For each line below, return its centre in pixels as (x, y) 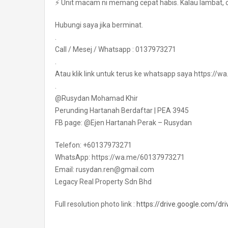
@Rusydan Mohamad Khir (96, 98)
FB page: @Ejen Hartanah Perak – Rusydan (123, 123)
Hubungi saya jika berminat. (99, 25)
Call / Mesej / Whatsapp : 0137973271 (116, 49)
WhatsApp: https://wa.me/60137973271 (120, 157)
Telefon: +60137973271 (93, 145)
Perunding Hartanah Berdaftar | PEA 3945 (122, 110)
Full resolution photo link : (96, 204)
